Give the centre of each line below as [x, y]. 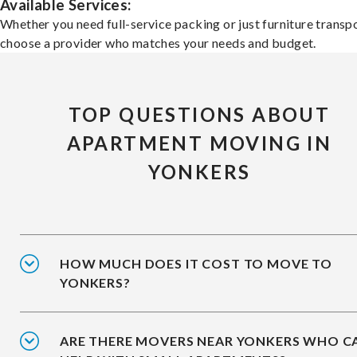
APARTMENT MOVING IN [199, 143]
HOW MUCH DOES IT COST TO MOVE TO [196, 264]
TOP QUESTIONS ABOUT [199, 115]
